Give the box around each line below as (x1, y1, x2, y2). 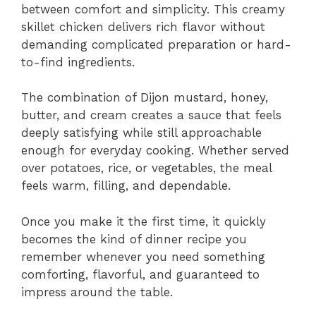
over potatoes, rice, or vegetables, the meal (21, 161, 272, 176)
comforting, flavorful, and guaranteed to (21, 267, 260, 281)
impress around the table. (21, 284, 173, 299)
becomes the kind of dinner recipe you (21, 231, 247, 246)
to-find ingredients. (21, 54, 135, 69)
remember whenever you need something (21, 249, 265, 264)
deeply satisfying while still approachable (21, 126, 262, 140)
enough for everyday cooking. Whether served (21, 143, 289, 158)
